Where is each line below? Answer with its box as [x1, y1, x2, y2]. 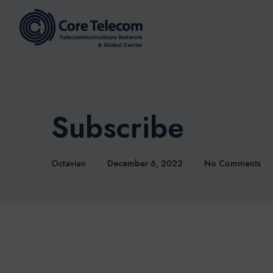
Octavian [51, 157, 86, 169]
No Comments [204, 157, 261, 169]
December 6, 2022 [107, 157, 185, 169]
